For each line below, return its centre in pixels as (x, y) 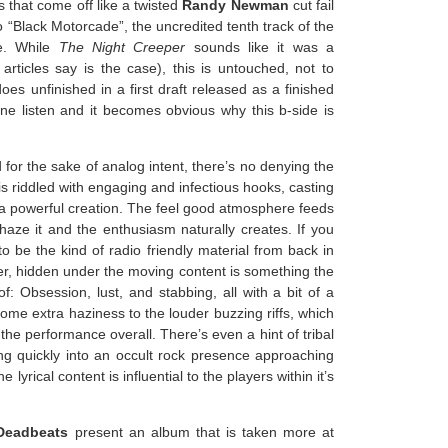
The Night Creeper (122, 47)
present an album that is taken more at (201, 432)
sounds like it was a (260, 47)
